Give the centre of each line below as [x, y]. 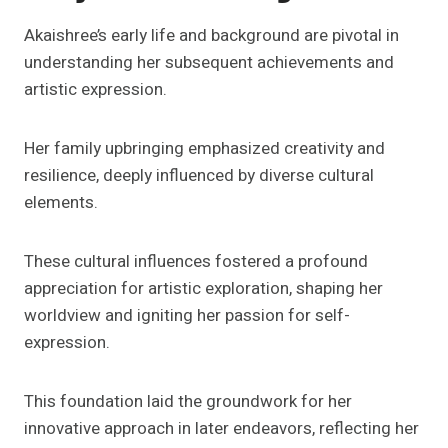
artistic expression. [95, 89]
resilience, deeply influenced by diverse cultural [199, 175]
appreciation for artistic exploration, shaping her [203, 288]
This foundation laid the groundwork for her [188, 401]
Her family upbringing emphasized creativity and [204, 148]
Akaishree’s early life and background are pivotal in [211, 35]
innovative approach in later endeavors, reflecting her [221, 428]
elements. [61, 202]
